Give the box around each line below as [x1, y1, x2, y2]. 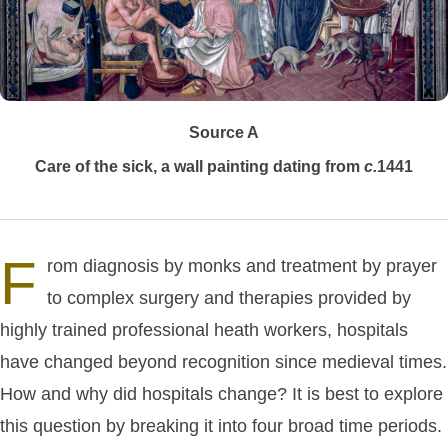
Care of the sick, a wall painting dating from [35, 158, 364, 176]
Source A [189, 124, 259, 142]
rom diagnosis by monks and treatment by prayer [47, 256, 437, 277]
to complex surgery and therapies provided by [47, 288, 411, 309]
